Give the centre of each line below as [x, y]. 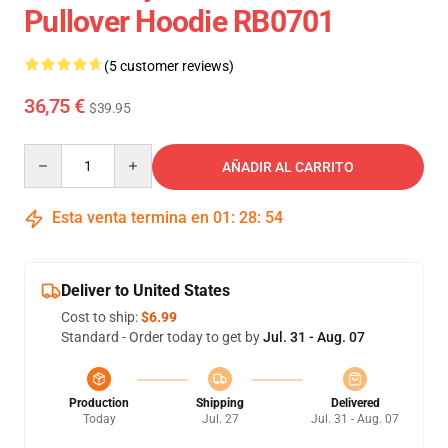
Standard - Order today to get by [162, 337]
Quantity [50, 153]
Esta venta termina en [130, 217]
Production [99, 403]
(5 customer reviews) [169, 66]
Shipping [220, 403]
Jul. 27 [220, 419]
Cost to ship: [101, 317]
